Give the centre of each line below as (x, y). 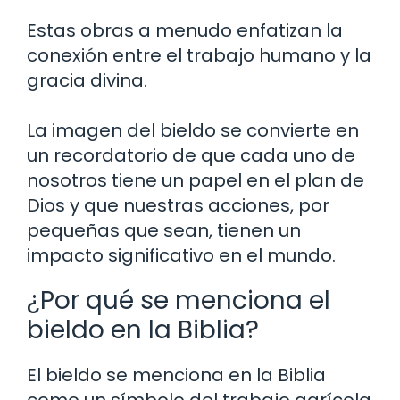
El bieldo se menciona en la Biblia (176, 375)
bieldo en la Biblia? (143, 329)
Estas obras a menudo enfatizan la (185, 30)
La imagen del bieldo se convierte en (193, 130)
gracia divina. (87, 80)
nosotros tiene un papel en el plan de (196, 180)
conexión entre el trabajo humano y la (199, 55)
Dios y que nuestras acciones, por (178, 205)
